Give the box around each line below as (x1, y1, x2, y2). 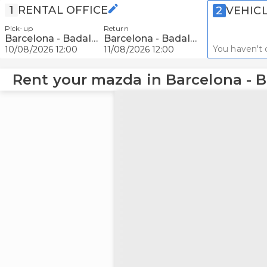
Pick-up (5, 24, 33, 33)
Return (104, 24, 129, 33)
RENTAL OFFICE (18, 4, 108, 17)
